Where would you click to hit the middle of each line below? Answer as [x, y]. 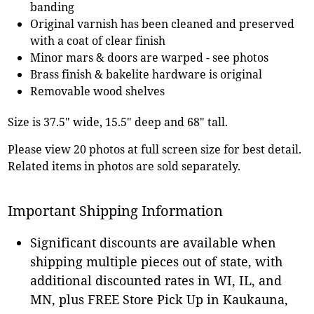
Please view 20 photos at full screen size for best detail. [155, 149]
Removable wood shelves [98, 91]
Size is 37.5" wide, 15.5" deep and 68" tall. [118, 122]
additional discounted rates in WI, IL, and [156, 280]
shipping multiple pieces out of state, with [157, 261]
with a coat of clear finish [98, 40]
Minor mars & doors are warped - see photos [150, 57]
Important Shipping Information [116, 210]
